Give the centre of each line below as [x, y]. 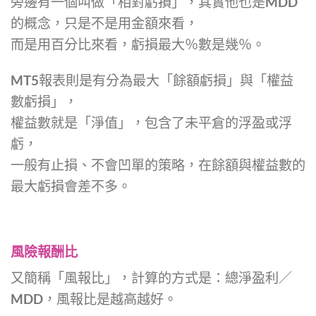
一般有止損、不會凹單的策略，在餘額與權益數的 [158, 164]
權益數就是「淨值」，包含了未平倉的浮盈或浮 [151, 122]
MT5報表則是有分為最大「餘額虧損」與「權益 [152, 80]
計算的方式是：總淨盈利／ [212, 277]
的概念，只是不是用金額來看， [104, 23]
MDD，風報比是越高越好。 [94, 298]
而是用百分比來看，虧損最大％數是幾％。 [138, 44]
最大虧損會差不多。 [71, 186]
